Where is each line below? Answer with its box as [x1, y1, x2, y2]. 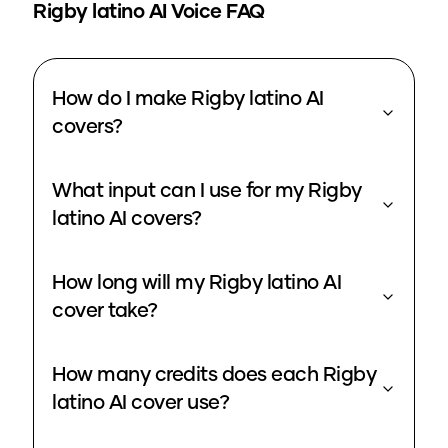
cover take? [52, 301, 158, 322]
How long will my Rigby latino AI [52, 273, 341, 294]
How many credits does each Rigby [52, 365, 376, 386]
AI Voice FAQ [144, 2, 265, 23]
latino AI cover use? [52, 393, 229, 414]
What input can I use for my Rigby [52, 181, 362, 202]
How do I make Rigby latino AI [52, 89, 324, 110]
